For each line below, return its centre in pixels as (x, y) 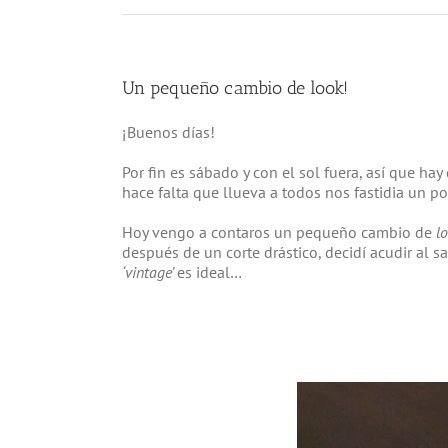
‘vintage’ (149, 271)
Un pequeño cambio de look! (235, 88)
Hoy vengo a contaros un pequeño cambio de (277, 231)
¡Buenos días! (168, 131)
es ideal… (209, 271)
